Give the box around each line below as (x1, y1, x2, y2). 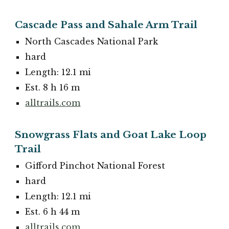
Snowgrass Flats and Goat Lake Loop (15, 128, 207, 141)
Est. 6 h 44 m (25, 206, 80, 217)
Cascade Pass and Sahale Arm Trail (15, 18, 198, 31)
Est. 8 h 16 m (25, 82, 80, 93)
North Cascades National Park (25, 36, 158, 47)
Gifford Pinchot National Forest (25, 160, 166, 171)
